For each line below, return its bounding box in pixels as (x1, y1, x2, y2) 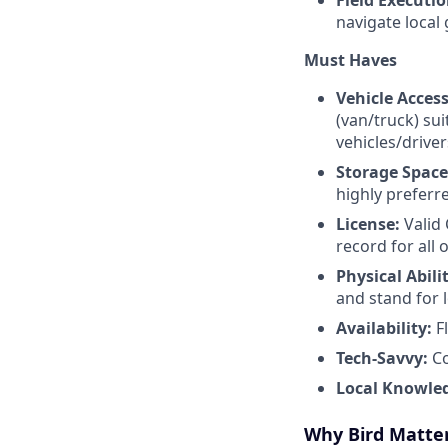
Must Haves (304, 49, 397, 71)
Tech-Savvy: (336, 347, 432, 369)
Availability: (336, 317, 436, 339)
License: (336, 213, 404, 235)
